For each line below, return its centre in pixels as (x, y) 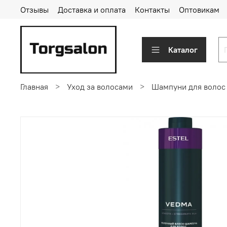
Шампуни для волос (188, 86)
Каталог (183, 49)
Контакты (152, 9)
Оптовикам (199, 9)
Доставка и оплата (92, 9)
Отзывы (34, 9)
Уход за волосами (100, 86)
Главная (34, 86)
